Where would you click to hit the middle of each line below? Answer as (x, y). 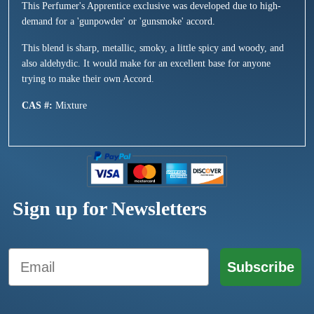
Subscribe (261, 267)
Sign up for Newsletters (110, 209)
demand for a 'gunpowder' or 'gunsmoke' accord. (118, 22)
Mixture (71, 106)
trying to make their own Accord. (88, 79)
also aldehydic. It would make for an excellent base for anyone (146, 64)
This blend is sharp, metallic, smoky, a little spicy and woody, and (153, 48)
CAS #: (39, 106)
